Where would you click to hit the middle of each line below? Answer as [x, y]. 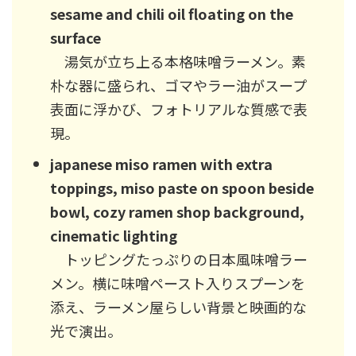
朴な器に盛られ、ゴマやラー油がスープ [178, 85]
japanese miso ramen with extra [161, 163]
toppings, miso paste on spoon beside [182, 187]
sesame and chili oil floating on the [172, 13]
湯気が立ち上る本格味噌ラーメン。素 [178, 61]
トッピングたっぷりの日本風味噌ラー [179, 259]
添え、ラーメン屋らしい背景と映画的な [178, 306]
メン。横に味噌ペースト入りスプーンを [178, 282]
